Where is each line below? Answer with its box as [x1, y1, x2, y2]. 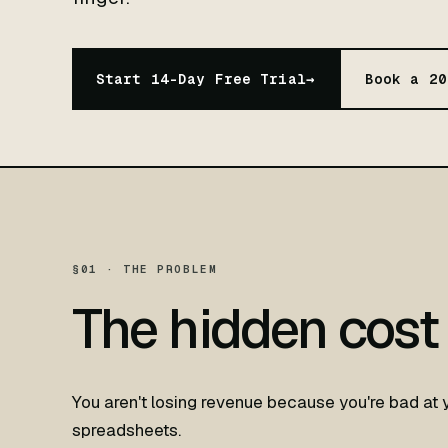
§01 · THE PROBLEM [72, 262, 218, 276]
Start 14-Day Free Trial [96, 70, 306, 88]
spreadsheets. [72, 419, 181, 441]
